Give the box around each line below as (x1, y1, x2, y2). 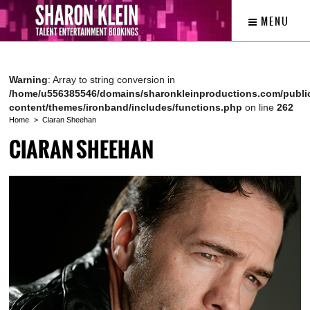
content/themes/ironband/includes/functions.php (9, 102, 242, 113)
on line (242, 102, 277, 113)
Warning (9, 74, 48, 85)
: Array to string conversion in (48, 74, 175, 85)
